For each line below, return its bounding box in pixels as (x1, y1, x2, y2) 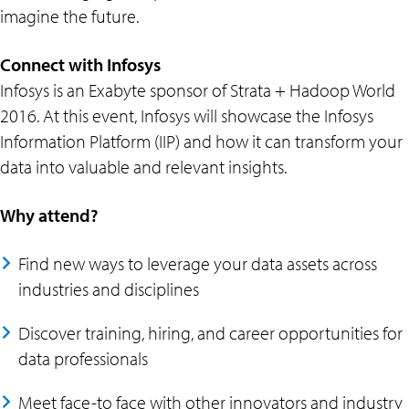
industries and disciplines (18, 278, 199, 300)
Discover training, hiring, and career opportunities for (18, 321, 403, 344)
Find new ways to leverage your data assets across (18, 252, 377, 275)
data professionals (18, 347, 148, 370)
